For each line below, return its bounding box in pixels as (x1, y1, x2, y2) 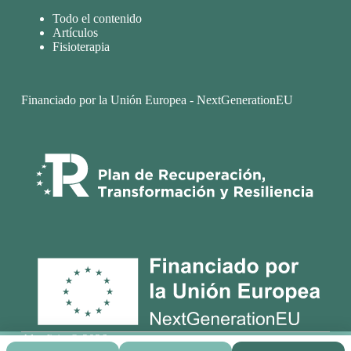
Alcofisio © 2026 (20, 332, 107, 346)
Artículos (52, 25, 98, 39)
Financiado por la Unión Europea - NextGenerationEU (20, 92, 293, 107)
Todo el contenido (52, 11, 142, 25)
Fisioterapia (52, 39, 110, 53)
